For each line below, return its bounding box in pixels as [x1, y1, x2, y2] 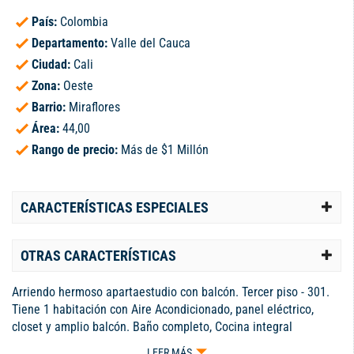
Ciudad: [32, 56, 73, 72]
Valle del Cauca [111, 35, 190, 51]
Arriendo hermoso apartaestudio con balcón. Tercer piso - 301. [12, 284, 330, 299]
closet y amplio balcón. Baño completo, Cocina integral [12, 318, 292, 334]
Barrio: [32, 99, 69, 115]
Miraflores [69, 99, 120, 115]
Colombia [60, 13, 108, 29]
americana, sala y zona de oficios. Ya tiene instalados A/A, [12, 336, 309, 352]
